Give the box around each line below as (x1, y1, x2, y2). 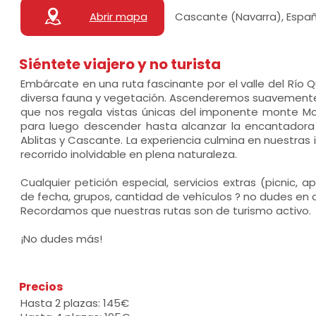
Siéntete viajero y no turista (18, 54, 221, 74)
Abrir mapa (89, 8, 147, 24)
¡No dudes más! (20, 231, 102, 246)
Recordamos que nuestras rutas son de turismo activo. (20, 203, 311, 218)
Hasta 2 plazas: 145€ (20, 296, 129, 310)
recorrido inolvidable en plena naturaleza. (20, 147, 237, 162)
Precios (18, 279, 63, 295)
